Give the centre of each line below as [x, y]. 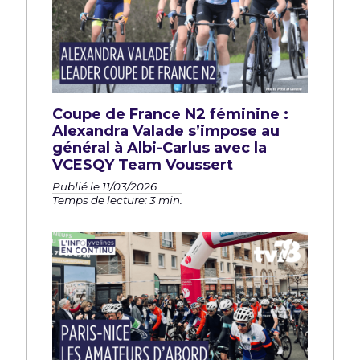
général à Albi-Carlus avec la [160, 147]
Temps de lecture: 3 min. [117, 200]
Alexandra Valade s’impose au [166, 131]
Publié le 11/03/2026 [104, 186]
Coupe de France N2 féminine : [170, 114]
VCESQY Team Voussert [143, 164]
